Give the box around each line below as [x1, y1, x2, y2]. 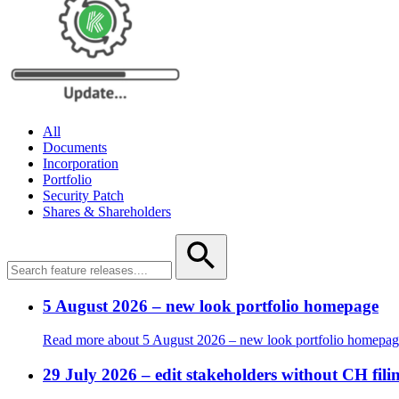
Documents [43, 139, 107, 155]
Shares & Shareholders [43, 203, 171, 219]
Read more [43, 332, 104, 348]
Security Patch [43, 187, 124, 203]
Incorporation [43, 155, 118, 171]
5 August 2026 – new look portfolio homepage [43, 296, 379, 315]
